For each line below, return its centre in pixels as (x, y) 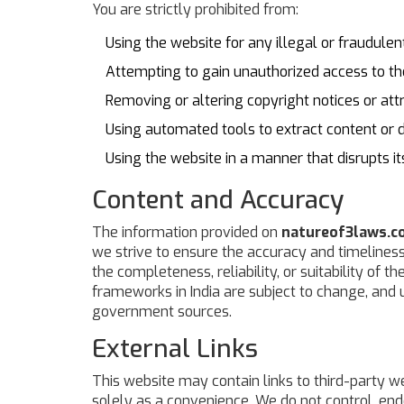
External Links (175, 349)
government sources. (162, 312)
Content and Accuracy (218, 200)
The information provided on (187, 232)
